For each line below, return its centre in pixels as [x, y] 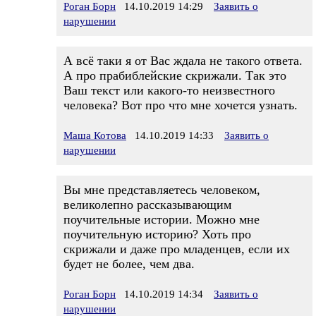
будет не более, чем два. [129, 264]
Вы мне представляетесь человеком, [162, 190]
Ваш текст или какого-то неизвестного [169, 90]
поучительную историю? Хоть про [157, 234]
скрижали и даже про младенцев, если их [177, 249]
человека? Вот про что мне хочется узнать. [181, 105]
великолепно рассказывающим [147, 205]
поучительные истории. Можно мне [162, 219]
